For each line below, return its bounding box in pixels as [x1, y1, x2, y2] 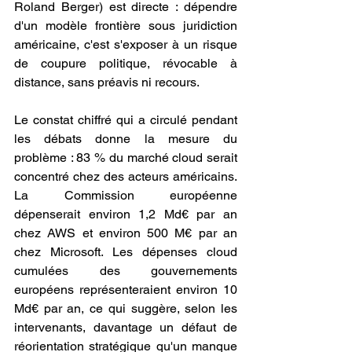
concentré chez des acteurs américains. [14, 169, 237, 184]
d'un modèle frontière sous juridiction [14, 18, 237, 33]
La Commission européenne [14, 188, 237, 203]
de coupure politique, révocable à [14, 56, 237, 71]
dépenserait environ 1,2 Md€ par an [14, 207, 237, 222]
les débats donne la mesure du [14, 131, 237, 146]
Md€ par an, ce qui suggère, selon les [14, 301, 237, 316]
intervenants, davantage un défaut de [14, 320, 237, 335]
